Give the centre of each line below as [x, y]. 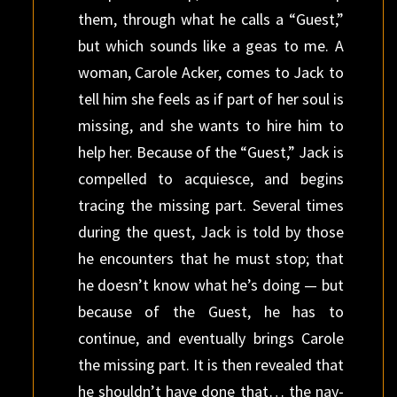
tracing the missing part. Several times [210, 205]
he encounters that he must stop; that [210, 258]
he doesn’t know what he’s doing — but [210, 285]
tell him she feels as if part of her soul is [210, 99]
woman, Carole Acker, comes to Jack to [210, 72]
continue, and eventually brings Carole [210, 338]
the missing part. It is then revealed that [210, 365]
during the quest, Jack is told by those [210, 232]
